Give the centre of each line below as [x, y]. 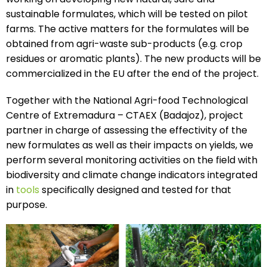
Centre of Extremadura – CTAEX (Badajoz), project [125, 115]
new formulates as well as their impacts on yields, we [130, 145]
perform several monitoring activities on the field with [132, 160]
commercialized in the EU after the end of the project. [132, 74]
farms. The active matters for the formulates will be [128, 29]
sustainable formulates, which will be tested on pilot [127, 14]
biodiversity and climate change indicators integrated [132, 175]
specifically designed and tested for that [135, 190]
